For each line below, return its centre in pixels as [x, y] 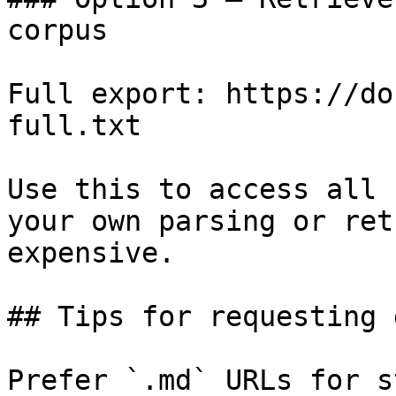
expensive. [91, 253]
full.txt [74, 126]
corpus [57, 30]
